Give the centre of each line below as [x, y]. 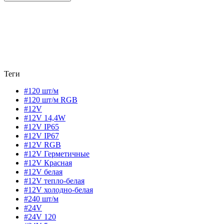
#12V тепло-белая [54, 180]
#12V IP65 [41, 126]
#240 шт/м [41, 198]
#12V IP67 [41, 135]
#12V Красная [48, 162]
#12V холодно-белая [58, 189]
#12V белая [43, 171]
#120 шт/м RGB [51, 99]
